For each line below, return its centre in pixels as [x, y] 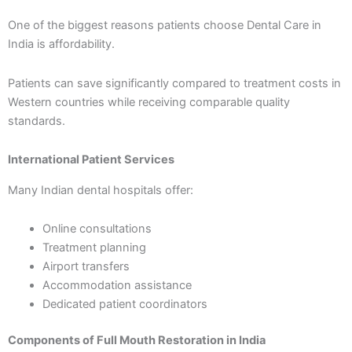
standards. [37, 121]
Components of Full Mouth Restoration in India [137, 340]
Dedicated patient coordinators [125, 304]
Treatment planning [94, 248]
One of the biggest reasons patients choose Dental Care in [165, 26]
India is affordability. [61, 44]
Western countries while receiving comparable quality [149, 102]
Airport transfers [86, 267]
